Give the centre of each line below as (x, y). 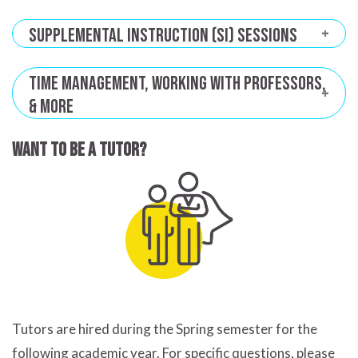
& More (51, 107)
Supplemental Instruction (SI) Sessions (163, 36)
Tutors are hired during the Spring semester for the (165, 329)
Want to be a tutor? (79, 150)
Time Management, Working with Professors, (177, 84)
